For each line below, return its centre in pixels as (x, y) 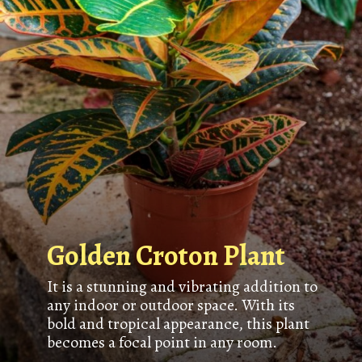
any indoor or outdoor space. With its (170, 305)
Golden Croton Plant (166, 256)
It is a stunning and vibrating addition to (182, 286)
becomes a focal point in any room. (162, 342)
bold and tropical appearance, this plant (178, 323)
